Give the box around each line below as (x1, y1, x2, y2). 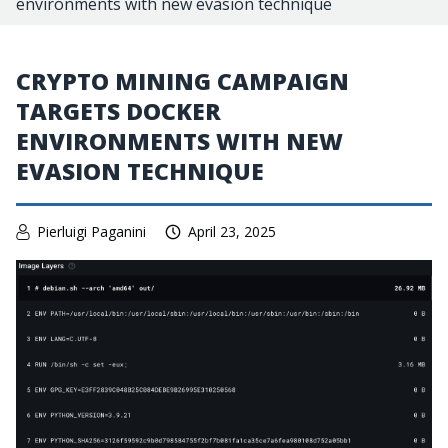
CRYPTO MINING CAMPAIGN (16, 65, 349, 97)
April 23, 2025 (188, 222, 276, 241)
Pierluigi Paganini (37, 222, 146, 241)
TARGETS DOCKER (16, 95, 221, 127)
